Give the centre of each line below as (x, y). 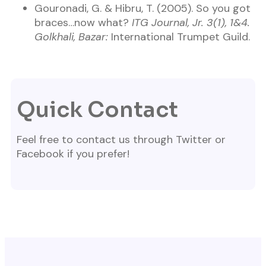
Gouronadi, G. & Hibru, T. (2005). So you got (142, 9)
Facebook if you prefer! (73, 154)
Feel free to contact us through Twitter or (121, 140)
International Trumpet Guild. (179, 37)
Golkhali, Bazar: (71, 37)
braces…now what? (83, 23)
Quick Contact (97, 110)
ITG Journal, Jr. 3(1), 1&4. (191, 23)
